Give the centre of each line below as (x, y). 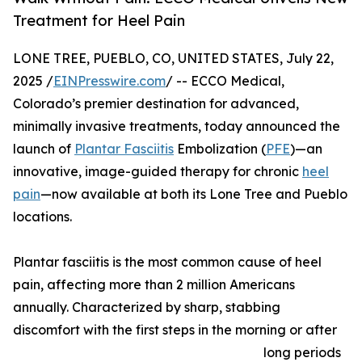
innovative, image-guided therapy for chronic (158, 172)
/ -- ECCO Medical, (225, 81)
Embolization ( (220, 149)
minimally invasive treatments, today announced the (177, 126)
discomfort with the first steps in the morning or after (175, 330)
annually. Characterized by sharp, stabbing (147, 307)
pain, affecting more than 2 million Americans (154, 285)
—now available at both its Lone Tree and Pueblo (194, 194)
